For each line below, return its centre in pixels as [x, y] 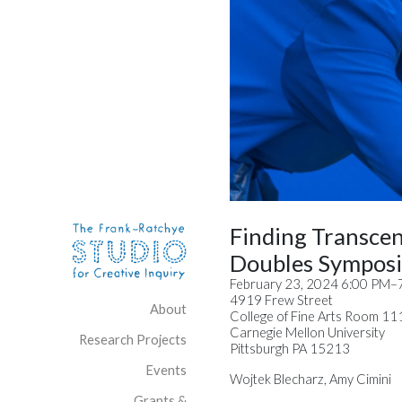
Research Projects [133, 340]
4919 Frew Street [281, 300]
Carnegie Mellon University [307, 332]
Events [166, 370]
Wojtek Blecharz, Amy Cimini [310, 379]
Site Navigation [264, 236]
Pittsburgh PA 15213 [290, 349]
